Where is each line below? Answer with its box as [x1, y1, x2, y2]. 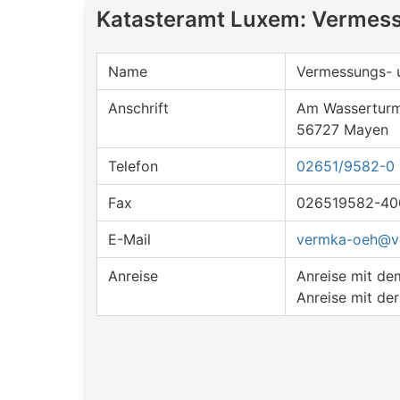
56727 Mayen [296, 121, 388, 138]
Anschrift [108, 99, 169, 117]
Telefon [108, 157, 158, 175]
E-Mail [108, 230, 151, 248]
